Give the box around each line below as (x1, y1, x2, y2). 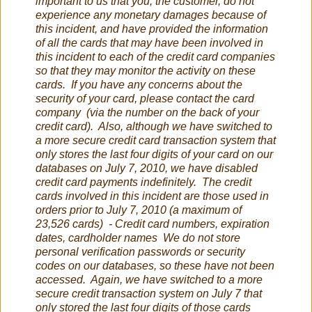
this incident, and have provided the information (36, 23, 268, 36)
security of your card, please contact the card (36, 93, 254, 105)
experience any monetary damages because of (36, 9, 266, 22)
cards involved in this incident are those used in (36, 190, 269, 203)
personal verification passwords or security (36, 246, 245, 258)
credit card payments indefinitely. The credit (36, 176, 251, 189)
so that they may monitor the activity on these (36, 65, 256, 77)
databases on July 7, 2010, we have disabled (36, 162, 258, 175)
